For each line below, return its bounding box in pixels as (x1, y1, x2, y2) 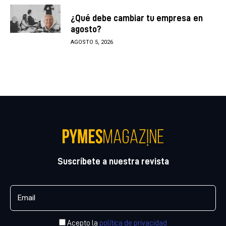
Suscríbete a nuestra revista (57, 156, 169, 166)
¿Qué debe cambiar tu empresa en (71, 13, 203, 23)
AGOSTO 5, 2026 (71, 39, 113, 46)
